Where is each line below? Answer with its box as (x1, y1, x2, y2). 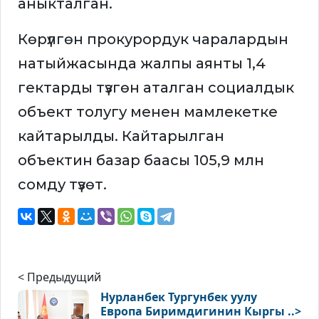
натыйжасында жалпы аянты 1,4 (18, 55, 266, 73)
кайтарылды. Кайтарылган (18, 127, 224, 145)
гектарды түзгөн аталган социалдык (18, 79, 294, 97)
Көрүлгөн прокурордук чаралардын (18, 31, 288, 48)
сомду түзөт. (18, 176, 107, 194)
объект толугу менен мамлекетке (18, 103, 278, 121)
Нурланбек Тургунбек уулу (100, 289, 257, 305)
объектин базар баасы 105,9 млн (18, 152, 264, 169)
